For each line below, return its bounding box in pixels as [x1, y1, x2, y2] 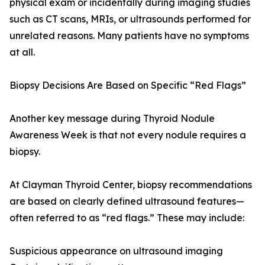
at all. [9, 46, 35, 59]
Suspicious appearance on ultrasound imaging [9, 245, 223, 257]
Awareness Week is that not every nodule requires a [9, 129, 246, 141]
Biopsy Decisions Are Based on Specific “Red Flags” [9, 79, 246, 92]
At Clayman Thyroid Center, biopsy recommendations [9, 179, 252, 191]
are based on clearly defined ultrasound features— [9, 195, 244, 208]
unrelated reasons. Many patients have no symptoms [9, 30, 249, 42]
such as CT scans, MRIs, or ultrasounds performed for [9, 13, 251, 25]
